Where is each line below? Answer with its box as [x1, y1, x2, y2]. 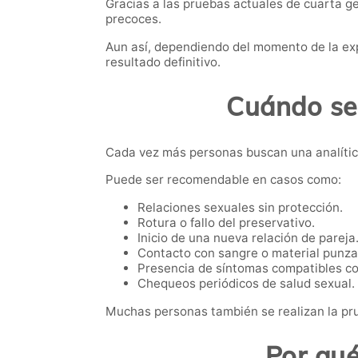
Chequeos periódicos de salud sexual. [137, 275, 355, 291]
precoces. [105, 11, 161, 27]
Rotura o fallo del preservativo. [137, 214, 315, 230]
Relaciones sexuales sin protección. [137, 199, 343, 215]
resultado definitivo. [105, 54, 221, 70]
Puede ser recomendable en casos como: [105, 171, 341, 187]
